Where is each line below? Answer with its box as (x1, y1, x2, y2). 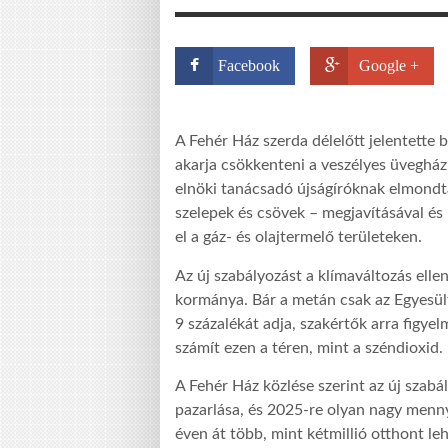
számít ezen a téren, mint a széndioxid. (175, 339, 443, 356)
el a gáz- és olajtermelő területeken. (175, 229, 422, 246)
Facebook (218, 57, 280, 74)
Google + (359, 57, 419, 74)
